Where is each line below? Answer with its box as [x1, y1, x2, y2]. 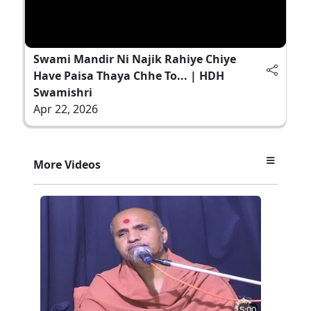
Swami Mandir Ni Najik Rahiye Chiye [33, 51, 236, 67]
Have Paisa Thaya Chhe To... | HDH [33, 67, 224, 83]
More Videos [33, 156, 101, 172]
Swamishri [33, 84, 92, 100]
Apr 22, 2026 [33, 101, 98, 117]
